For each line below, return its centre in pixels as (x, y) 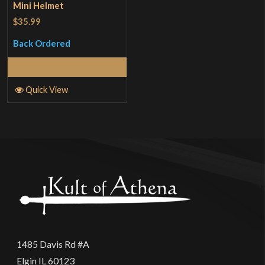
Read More (72, 66)
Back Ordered (42, 43)
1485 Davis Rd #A (53, 244)
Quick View (46, 89)
